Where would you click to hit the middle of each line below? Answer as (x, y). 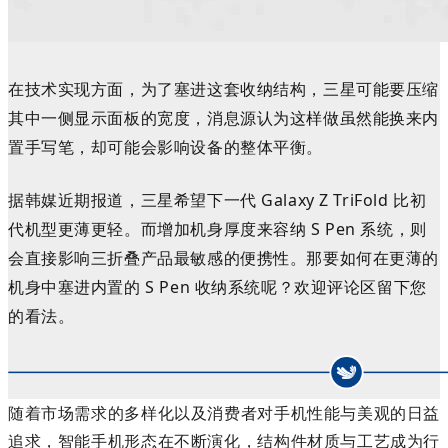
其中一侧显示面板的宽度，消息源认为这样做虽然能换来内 (224, 117)
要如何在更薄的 (381, 257)
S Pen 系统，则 (368, 228)
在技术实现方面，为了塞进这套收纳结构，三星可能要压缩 (224, 88)
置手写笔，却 (58, 146)
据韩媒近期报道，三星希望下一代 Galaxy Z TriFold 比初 (217, 199)
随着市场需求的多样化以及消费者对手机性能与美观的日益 (224, 412)
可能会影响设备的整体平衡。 (215, 146)
